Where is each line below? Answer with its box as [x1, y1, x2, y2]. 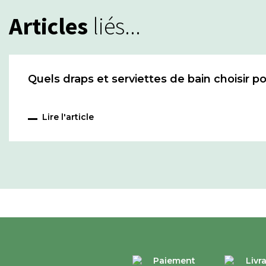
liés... [88, 11, 141, 41]
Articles [9, 11, 88, 41]
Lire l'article [42, 112, 94, 122]
